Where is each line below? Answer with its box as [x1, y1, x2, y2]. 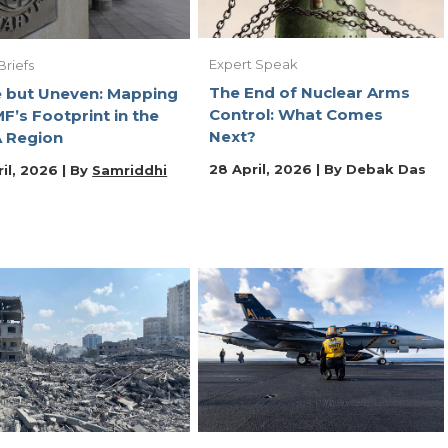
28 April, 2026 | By [209, 160, 346, 177]
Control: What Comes [209, 104, 383, 124]
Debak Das [346, 160, 426, 177]
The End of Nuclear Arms [209, 82, 410, 102]
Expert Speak [209, 55, 298, 72]
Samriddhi [92, 162, 168, 179]
